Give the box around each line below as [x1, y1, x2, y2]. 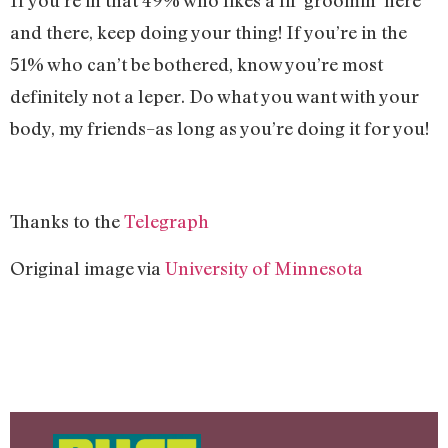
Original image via [10, 256, 165, 279]
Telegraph [124, 210, 209, 233]
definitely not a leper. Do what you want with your [10, 85, 419, 108]
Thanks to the [10, 210, 124, 233]
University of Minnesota [165, 256, 363, 279]
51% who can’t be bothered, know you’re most [10, 53, 383, 76]
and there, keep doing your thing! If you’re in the [10, 21, 407, 44]
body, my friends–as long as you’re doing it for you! [10, 117, 429, 140]
